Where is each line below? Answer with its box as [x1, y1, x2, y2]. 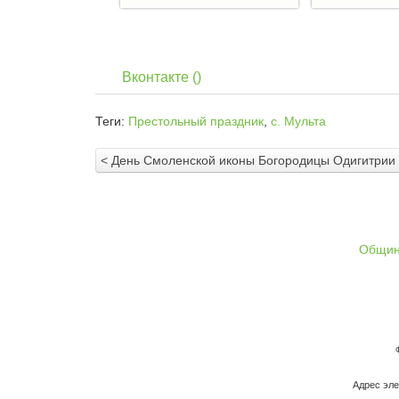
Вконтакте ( [122, 69, 197, 85]
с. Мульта [271, 114, 326, 129]
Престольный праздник [128, 114, 264, 129]
